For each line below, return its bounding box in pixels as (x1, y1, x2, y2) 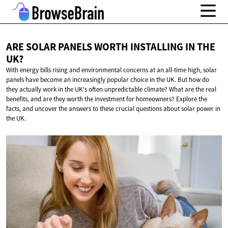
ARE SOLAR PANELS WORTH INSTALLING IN (6, 40, 197, 54)
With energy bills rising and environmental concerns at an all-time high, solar (6, 66, 217, 75)
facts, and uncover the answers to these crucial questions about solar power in (6, 104, 220, 113)
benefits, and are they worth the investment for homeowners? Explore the (6, 95, 207, 104)
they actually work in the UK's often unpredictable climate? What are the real (6, 85, 216, 94)
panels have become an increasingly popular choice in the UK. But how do (6, 75, 209, 84)
